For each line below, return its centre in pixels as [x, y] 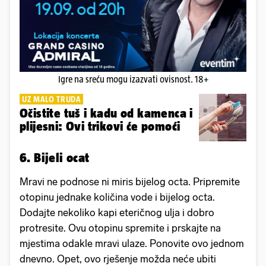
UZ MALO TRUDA [51, 99]
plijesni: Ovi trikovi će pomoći [100, 126]
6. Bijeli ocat [55, 157]
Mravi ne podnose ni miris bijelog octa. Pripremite [130, 181]
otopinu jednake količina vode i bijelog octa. [117, 197]
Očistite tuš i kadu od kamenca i [106, 113]
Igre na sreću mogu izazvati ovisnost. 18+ [133, 79]
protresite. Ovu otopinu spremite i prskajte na [120, 228]
